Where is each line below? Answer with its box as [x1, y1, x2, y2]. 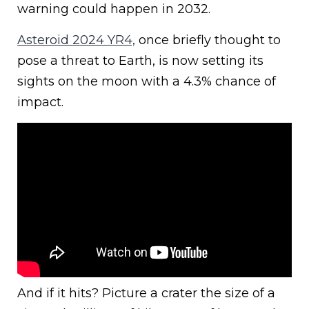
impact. [17, 94, 63, 110]
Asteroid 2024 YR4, [17, 32, 135, 48]
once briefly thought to [135, 32, 281, 48]
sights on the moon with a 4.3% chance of [17, 74, 276, 90]
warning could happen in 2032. [17, 1, 210, 17]
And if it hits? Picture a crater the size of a [17, 286, 275, 301]
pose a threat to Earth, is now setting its [17, 53, 263, 69]
